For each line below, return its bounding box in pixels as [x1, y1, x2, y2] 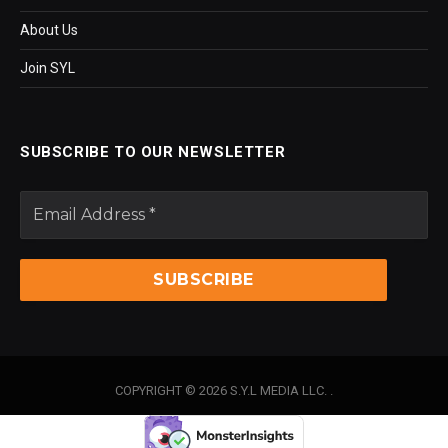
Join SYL [20, 59, 75, 76]
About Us [20, 21, 78, 38]
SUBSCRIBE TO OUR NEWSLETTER [20, 142, 286, 161]
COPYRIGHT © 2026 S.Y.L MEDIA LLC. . [115, 382, 333, 398]
